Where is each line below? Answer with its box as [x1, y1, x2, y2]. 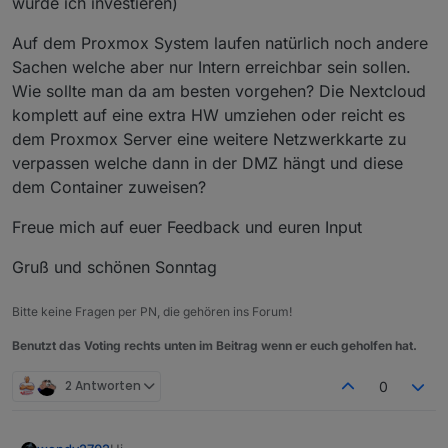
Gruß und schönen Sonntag [12, 256, 217, 277]
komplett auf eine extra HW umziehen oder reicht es [12, 104, 405, 125]
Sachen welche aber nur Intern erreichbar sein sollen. [12, 56, 411, 77]
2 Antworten [65, 377, 141, 395]
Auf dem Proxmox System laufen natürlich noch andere [12, 32, 428, 53]
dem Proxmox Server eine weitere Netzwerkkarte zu [12, 128, 406, 149]
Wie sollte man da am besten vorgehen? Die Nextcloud [12, 80, 426, 101]
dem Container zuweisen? [12, 176, 206, 197]
